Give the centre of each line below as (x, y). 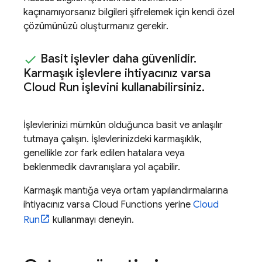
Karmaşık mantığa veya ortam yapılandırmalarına (126, 190)
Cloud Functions (127, 204)
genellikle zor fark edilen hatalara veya (104, 153)
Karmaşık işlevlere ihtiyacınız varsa (117, 73)
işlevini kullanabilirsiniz (140, 87)
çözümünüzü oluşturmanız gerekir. (96, 26)
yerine (178, 204)
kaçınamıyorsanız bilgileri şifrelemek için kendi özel (129, 12)
